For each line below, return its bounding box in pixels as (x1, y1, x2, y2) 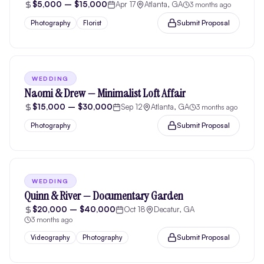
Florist (83, 19, 101, 27)
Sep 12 (121, 102, 143, 111)
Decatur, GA (154, 204, 194, 214)
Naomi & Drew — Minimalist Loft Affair (24, 85, 186, 101)
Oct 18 (124, 204, 146, 214)
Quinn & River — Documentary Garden (24, 188, 183, 203)
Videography (31, 233, 70, 242)
